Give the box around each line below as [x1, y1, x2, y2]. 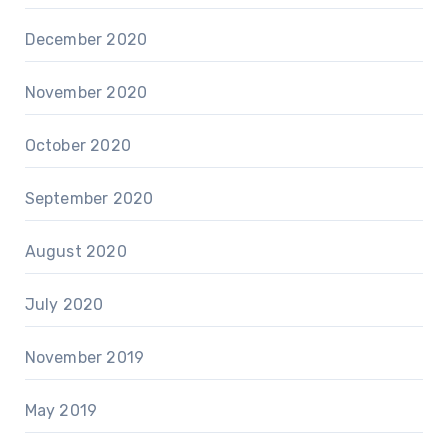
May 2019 [24, 401, 98, 421]
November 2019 [24, 348, 145, 368]
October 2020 [24, 136, 131, 156]
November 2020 [24, 83, 148, 103]
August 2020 [24, 242, 127, 262]
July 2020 [24, 295, 104, 315]
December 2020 [24, 30, 148, 50]
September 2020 [24, 189, 154, 209]
